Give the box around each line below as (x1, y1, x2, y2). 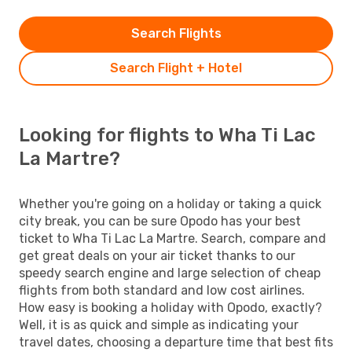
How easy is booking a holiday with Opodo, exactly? (19, 299, 322, 315)
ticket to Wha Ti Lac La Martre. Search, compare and (19, 230, 326, 246)
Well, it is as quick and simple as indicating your (19, 317, 299, 332)
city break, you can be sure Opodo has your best (19, 213, 301, 229)
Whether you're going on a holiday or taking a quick (19, 196, 321, 211)
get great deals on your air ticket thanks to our (19, 247, 295, 263)
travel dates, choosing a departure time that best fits (19, 334, 333, 350)
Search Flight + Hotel (110, 60, 242, 75)
